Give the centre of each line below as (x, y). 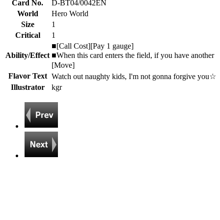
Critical (27, 35)
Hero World (70, 14)
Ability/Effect (27, 55)
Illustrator (27, 87)
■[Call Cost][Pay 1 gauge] (93, 46)
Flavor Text (27, 76)
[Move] (63, 65)
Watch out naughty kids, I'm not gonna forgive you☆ (134, 76)
